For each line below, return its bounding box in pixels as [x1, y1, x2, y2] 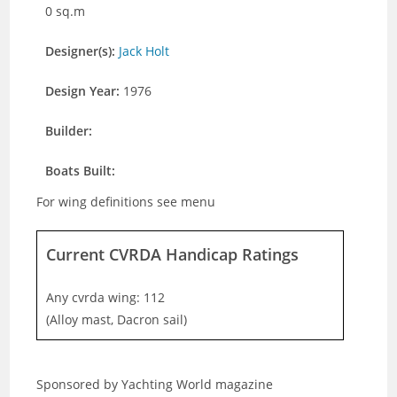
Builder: [45, 122, 93, 139]
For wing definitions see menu [36, 193, 216, 210]
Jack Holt [119, 43, 170, 59]
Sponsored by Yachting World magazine [36, 375, 274, 393]
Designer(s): [45, 43, 120, 59]
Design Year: [45, 82, 124, 99]
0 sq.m [45, 3, 86, 19]
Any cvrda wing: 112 [46, 289, 166, 306]
